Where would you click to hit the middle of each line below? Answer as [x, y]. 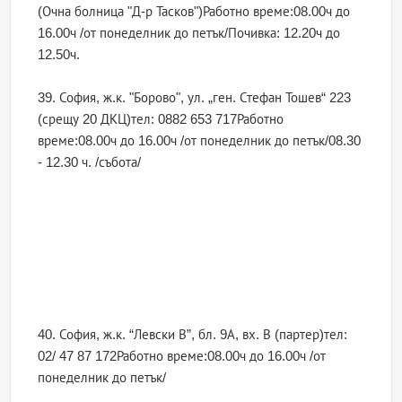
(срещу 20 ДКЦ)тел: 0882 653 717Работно [161, 119]
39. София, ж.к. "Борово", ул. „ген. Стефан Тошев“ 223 [195, 98]
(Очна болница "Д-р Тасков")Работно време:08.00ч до [194, 12]
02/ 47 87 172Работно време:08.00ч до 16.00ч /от [182, 356]
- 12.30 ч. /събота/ [90, 162]
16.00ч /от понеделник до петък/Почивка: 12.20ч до [189, 33]
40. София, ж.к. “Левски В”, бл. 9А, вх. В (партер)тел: [193, 335]
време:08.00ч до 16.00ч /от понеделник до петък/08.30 [200, 141]
